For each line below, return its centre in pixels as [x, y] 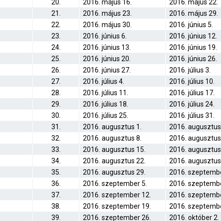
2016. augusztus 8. [112, 138]
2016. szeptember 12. [117, 195]
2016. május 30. [107, 25]
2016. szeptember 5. [115, 184]
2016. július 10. [192, 81]
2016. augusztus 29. [114, 172]
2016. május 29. [194, 13]
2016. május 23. [107, 13]
